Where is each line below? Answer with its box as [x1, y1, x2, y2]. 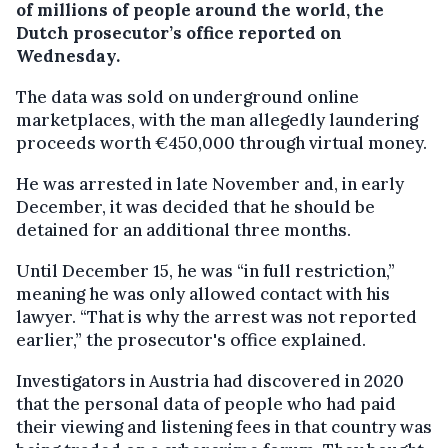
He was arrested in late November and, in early [16, 172, 404, 195]
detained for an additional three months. [16, 218, 351, 241]
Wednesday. [16, 44, 120, 67]
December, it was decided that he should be [16, 195, 375, 218]
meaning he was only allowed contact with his [16, 282, 390, 305]
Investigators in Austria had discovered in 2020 [16, 369, 404, 392]
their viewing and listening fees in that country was [16, 415, 432, 438]
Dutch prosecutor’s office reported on [16, 21, 342, 44]
